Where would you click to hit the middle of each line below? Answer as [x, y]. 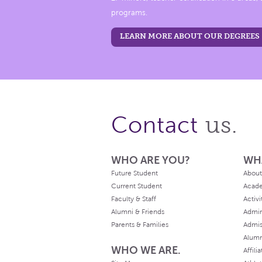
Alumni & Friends [138, 212]
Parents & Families [140, 225]
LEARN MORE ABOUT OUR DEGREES [190, 36]
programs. [129, 13]
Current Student [137, 186]
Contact [158, 125]
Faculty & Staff [134, 199]
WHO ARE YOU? [151, 161]
